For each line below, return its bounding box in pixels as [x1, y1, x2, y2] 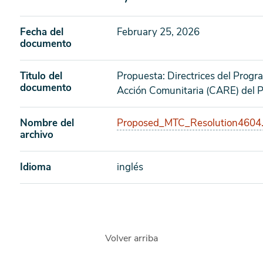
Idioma [20, 160, 51, 174]
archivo [20, 128, 53, 141]
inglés [116, 160, 143, 174]
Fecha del [20, 25, 63, 39]
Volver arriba [105, 232, 158, 245]
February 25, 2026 [116, 25, 200, 39]
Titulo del [20, 69, 62, 83]
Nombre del [20, 116, 74, 130]
